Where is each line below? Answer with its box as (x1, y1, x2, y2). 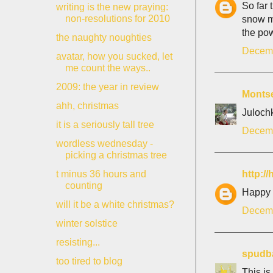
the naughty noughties (55, 32, 152, 43)
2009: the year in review (55, 82, 159, 92)
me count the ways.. (65, 63, 151, 73)
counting (65, 180, 102, 191)
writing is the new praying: (55, 2, 168, 12)
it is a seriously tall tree (55, 119, 154, 130)
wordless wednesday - (55, 138, 153, 149)
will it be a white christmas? (55, 199, 174, 210)
